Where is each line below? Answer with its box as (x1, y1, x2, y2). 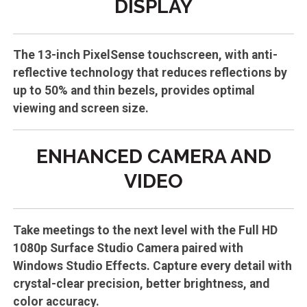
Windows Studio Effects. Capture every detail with (12, 258, 292, 273)
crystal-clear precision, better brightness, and (12, 276, 269, 291)
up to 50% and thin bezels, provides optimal (12, 84, 255, 98)
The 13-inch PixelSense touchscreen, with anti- (12, 48, 278, 62)
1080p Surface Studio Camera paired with (12, 241, 243, 255)
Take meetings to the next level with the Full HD (12, 223, 278, 237)
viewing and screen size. (12, 101, 149, 116)
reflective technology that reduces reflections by (12, 66, 287, 80)
